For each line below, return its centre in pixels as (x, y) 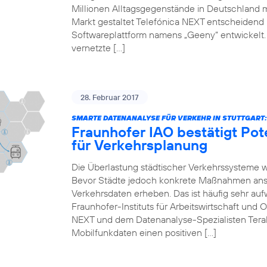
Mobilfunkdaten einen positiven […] (144, 232)
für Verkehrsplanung (139, 145)
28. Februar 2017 (110, 97)
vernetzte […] (98, 48)
